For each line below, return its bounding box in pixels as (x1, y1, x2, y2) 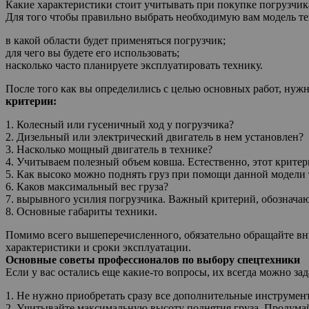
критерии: (6, 94, 57, 107)
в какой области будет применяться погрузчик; (6, 34, 226, 46)
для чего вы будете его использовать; (6, 46, 179, 59)
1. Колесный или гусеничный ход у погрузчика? (6, 118, 234, 130)
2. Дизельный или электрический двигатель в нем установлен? (6, 130, 303, 143)
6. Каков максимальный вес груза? (6, 180, 168, 192)
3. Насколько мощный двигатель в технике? (6, 143, 212, 155)
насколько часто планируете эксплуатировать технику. (6, 59, 263, 71)
